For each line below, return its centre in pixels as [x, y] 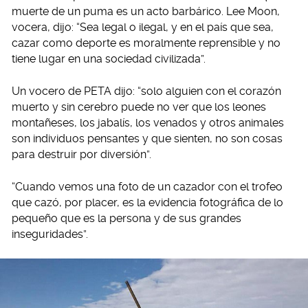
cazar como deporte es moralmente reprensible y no [146, 43]
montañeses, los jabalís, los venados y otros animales [148, 122]
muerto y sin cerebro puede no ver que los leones [139, 107]
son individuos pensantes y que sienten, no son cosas [147, 138]
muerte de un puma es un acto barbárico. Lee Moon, [146, 11]
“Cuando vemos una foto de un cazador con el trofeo [147, 186]
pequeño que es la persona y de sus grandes [126, 218]
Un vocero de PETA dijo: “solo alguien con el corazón [146, 91]
